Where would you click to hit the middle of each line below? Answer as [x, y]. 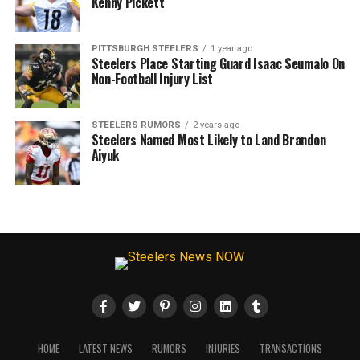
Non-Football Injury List [152, 79]
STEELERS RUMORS [136, 125]
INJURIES [223, 348]
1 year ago [231, 49]
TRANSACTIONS [290, 348]
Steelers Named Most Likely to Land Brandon [209, 140]
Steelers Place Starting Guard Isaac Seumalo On [218, 63]
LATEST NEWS [105, 348]
